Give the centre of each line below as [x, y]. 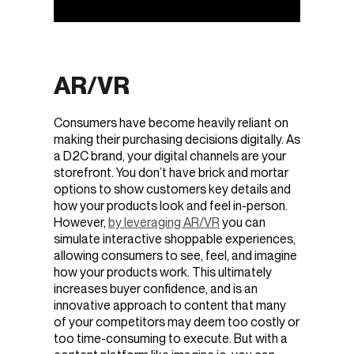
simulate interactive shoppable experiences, [175, 239]
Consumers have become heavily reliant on [171, 122]
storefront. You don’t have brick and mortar [171, 172]
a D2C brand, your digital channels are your [170, 156]
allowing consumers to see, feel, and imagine [175, 255]
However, [81, 222]
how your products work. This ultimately [163, 272]
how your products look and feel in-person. [171, 205]
